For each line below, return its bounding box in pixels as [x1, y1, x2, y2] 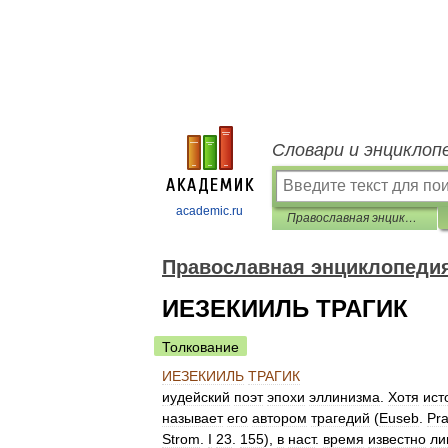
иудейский [162, 389, 230, 405]
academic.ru [176, 204, 243, 218]
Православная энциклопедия [405, 211, 417, 225]
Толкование [162, 339, 239, 355]
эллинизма [309, 389, 380, 405]
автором [252, 410, 307, 426]
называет [162, 410, 223, 426]
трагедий [311, 410, 370, 426]
